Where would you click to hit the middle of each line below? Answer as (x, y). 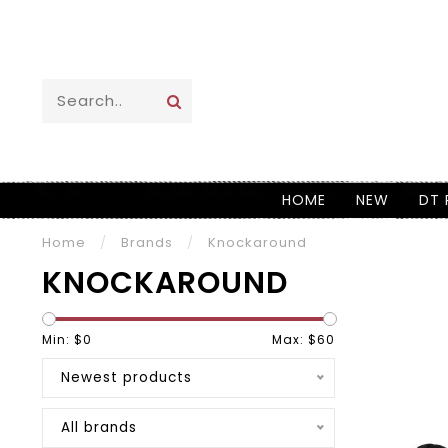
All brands (99, 427)
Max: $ (294, 339)
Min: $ (62, 339)
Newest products (126, 377)
